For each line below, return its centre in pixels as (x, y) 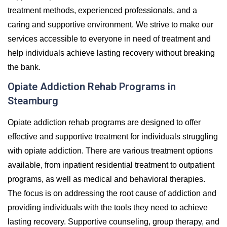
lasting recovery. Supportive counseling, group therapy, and (113, 221)
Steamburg (33, 101)
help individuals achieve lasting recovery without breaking (111, 53)
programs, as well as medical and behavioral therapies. (106, 179)
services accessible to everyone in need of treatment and (109, 39)
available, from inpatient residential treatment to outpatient (111, 165)
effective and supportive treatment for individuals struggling (113, 136)
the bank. (24, 67)
